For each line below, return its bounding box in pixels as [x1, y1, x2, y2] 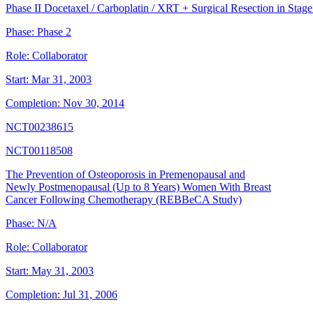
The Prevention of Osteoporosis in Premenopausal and [6, 168, 245, 181]
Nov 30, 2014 [63, 97, 124, 110]
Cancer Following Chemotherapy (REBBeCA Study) [6, 194, 242, 206]
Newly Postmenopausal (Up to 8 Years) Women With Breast [6, 181, 271, 194]
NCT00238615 [6, 121, 73, 133]
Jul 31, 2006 [63, 289, 117, 301]
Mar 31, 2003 [31, 73, 92, 86]
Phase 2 [37, 26, 71, 38]
